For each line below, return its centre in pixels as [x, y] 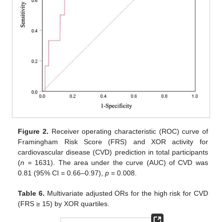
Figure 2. [33, 132]
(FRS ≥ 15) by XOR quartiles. [64, 204]
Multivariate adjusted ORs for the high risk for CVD [126, 194]
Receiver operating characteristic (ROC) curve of [128, 132]
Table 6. [31, 194]
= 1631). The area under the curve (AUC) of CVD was [116, 163]
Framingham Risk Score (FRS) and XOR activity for [113, 142]
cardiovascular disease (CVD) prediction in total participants [113, 152]
